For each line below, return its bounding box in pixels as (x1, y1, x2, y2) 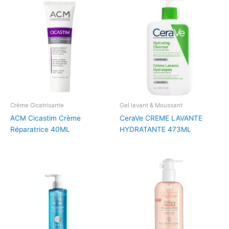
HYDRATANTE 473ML (120, 125, 191, 134)
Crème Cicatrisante (10, 102, 64, 109)
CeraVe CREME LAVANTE (120, 114, 202, 123)
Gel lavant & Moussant (120, 102, 182, 109)
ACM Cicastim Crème (10, 114, 81, 123)
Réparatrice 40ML (10, 125, 70, 134)
